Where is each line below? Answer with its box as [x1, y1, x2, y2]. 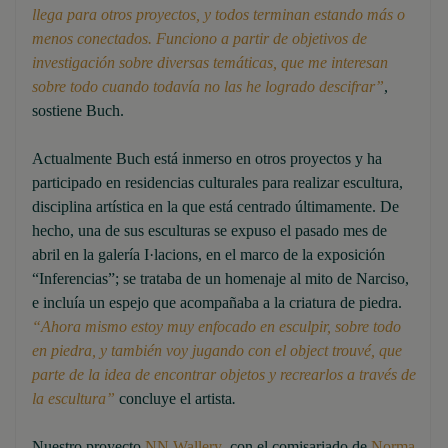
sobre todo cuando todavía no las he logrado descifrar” [32, 77, 384, 95]
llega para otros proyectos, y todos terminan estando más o [32, 5, 405, 23]
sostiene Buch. [32, 101, 124, 119]
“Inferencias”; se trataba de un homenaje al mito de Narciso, [32, 269, 409, 287]
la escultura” [32, 389, 115, 407]
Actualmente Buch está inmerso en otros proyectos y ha [32, 149, 382, 167]
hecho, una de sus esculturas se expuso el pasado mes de [32, 221, 387, 239]
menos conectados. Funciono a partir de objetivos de [32, 29, 367, 47]
